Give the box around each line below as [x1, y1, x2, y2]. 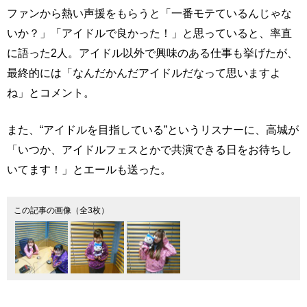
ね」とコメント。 [7, 86, 95, 99]
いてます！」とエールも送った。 [7, 163, 171, 175]
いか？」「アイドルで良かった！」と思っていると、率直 [7, 27, 292, 39]
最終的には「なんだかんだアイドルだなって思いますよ [7, 66, 281, 79]
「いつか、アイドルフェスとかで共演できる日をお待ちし [7, 143, 292, 156]
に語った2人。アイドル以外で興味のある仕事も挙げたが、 [7, 47, 298, 59]
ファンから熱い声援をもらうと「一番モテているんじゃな [7, 7, 292, 19]
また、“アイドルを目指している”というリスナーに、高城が [7, 123, 299, 136]
